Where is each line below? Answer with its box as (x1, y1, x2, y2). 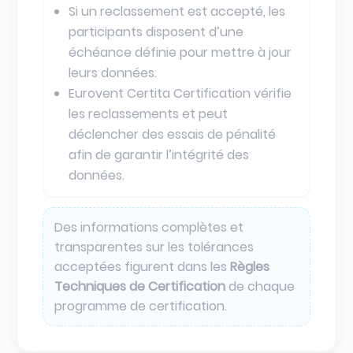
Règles (230, 257, 269, 276)
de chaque (225, 277, 295, 295)
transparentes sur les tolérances (54, 237, 254, 256)
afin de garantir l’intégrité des (68, 145, 249, 164)
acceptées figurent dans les (54, 257, 230, 276)
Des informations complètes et (54, 217, 243, 236)
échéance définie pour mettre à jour (68, 43, 292, 61)
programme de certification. (54, 296, 227, 315)
